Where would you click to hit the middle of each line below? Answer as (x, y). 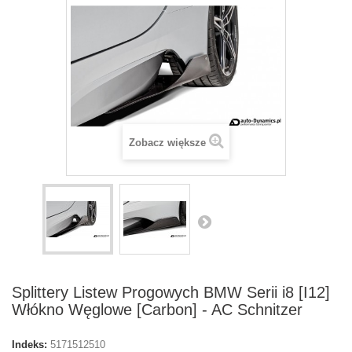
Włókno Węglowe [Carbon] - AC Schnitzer (157, 310)
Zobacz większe (167, 143)
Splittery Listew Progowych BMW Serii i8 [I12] (171, 292)
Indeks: (29, 345)
